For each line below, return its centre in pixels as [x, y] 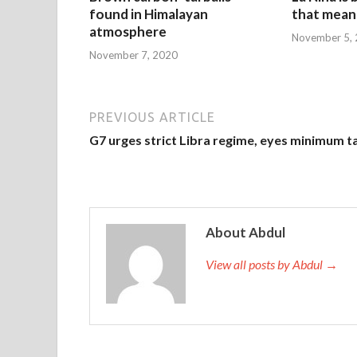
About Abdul [245, 232]
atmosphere [128, 32]
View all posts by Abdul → [272, 264]
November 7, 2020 [133, 55]
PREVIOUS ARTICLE [152, 117]
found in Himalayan [149, 14]
